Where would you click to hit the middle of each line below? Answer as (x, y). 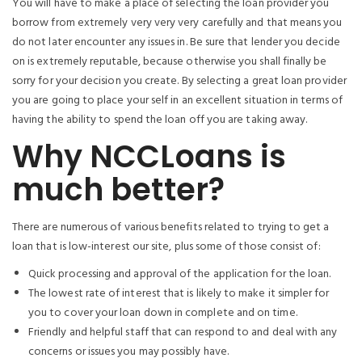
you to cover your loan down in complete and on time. (163, 313)
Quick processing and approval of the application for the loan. (180, 274)
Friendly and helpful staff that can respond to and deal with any (183, 333)
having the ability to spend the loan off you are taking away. (160, 120)
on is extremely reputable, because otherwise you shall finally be (170, 62)
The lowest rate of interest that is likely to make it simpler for (179, 294)
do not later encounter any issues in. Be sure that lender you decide (176, 42)
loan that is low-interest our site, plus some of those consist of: (166, 247)
